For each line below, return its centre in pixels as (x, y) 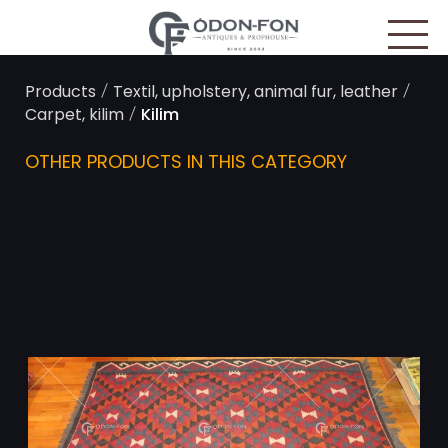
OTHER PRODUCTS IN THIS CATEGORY (186, 163)
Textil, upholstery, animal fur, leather (255, 93)
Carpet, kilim (74, 116)
